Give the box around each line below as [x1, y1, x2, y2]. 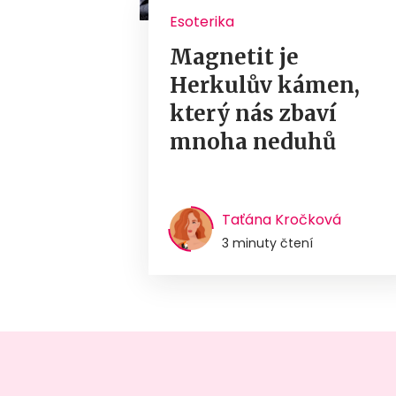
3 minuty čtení [222, 233, 314, 252]
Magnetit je [170, 42, 300, 71]
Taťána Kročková [222, 209, 342, 230]
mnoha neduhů [170, 127, 337, 156]
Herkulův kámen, [170, 71, 361, 99]
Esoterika [170, 11, 235, 32]
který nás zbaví [170, 99, 338, 127]
